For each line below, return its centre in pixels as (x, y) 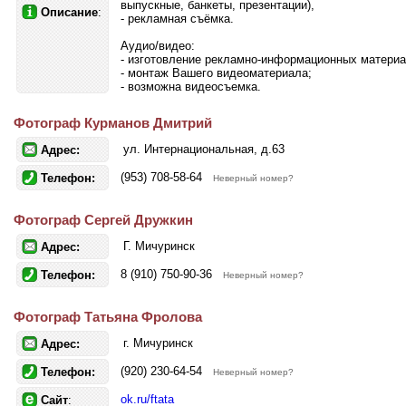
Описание (69, 12)
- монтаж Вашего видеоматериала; (216, 73)
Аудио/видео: (158, 46)
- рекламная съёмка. (177, 19)
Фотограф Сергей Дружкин (103, 220)
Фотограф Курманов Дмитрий (113, 123)
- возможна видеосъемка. (191, 87)
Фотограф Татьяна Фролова (108, 317)
